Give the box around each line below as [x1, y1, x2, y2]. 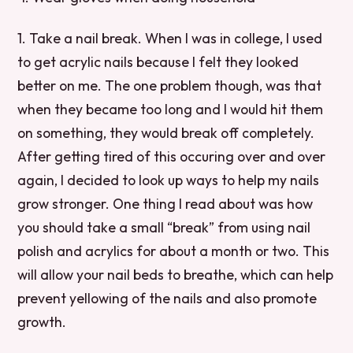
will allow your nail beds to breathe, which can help [17, 265, 334, 284]
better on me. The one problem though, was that [17, 76, 322, 95]
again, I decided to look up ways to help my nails [17, 170, 320, 189]
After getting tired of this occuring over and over [17, 147, 326, 165]
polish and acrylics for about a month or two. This [17, 241, 330, 260]
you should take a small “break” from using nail [17, 217, 311, 236]
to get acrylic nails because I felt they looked [17, 52, 299, 71]
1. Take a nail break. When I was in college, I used [17, 28, 323, 47]
